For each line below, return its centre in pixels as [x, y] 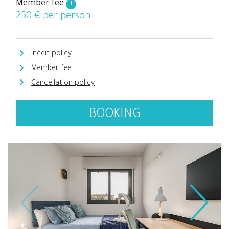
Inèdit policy [52, 54]
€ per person [61, 17]
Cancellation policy [63, 84]
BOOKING [114, 115]
